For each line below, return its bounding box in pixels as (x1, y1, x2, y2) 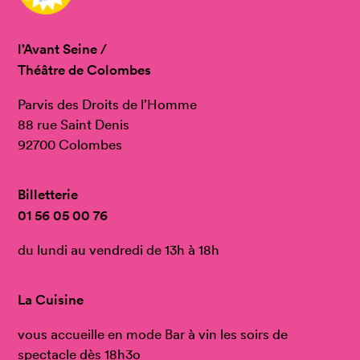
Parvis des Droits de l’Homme (18, 96, 198, 113)
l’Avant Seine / (18, 40, 108, 59)
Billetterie (18, 186, 79, 204)
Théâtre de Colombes (18, 61, 152, 80)
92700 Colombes (18, 136, 123, 153)
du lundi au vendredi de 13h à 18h (18, 241, 220, 259)
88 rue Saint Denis (18, 116, 130, 133)
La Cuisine (18, 291, 84, 309)
